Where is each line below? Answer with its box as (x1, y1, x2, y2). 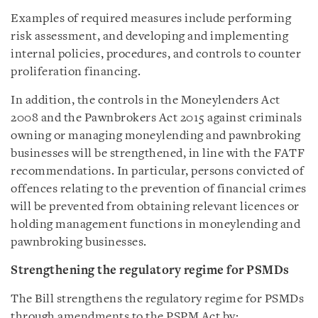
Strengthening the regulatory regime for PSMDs (11, 265, 290, 277)
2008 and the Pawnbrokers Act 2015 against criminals (11, 112, 302, 124)
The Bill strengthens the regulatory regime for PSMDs (11, 293, 304, 305)
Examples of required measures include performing (11, 13, 291, 25)
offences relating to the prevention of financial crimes (11, 183, 307, 195)
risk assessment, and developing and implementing (11, 31, 288, 43)
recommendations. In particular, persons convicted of (11, 165, 304, 177)
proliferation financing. (11, 66, 141, 78)
